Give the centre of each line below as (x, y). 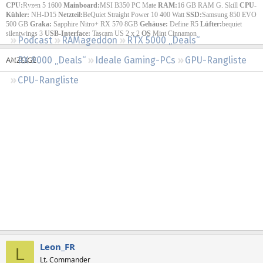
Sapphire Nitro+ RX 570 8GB (96, 24)
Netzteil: (70, 14)
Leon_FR (58, 246)
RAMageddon (90, 40)
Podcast (35, 40)
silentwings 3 (25, 33)
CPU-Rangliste (48, 80)
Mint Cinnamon (175, 33)
